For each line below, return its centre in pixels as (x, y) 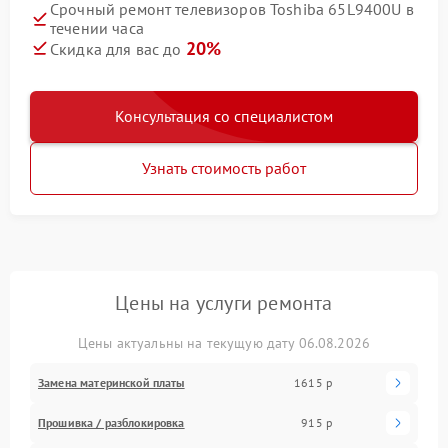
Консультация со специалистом (224, 115)
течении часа (97, 27)
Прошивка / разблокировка (111, 422)
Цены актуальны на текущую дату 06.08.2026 (224, 342)
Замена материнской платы (111, 382)
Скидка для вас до (118, 48)
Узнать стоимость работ (224, 167)
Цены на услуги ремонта (224, 302)
